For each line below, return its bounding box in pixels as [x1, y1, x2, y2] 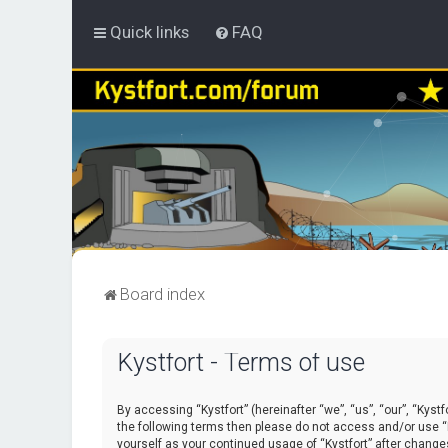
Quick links [110, 22, 189, 42]
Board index [120, 284, 205, 304]
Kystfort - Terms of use [117, 348, 365, 377]
